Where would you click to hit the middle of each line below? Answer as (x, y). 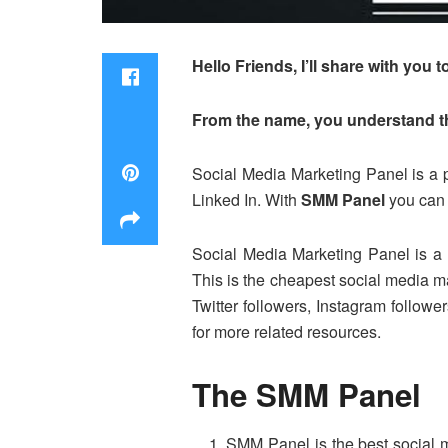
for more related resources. (286, 331)
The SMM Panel (306, 394)
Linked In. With (246, 199)
